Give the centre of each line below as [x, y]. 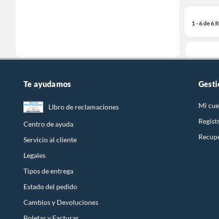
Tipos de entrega [48, 171]
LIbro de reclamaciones [84, 107]
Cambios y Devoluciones [61, 202]
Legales [34, 155]
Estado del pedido [50, 187]
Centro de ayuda [48, 124]
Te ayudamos [47, 84]
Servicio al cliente [50, 140]
